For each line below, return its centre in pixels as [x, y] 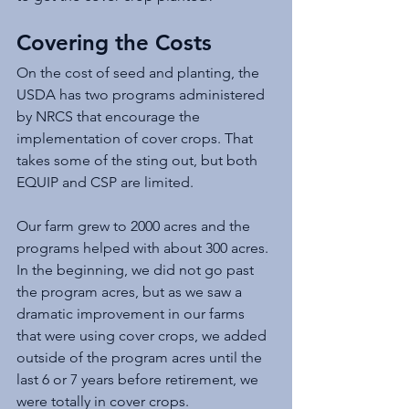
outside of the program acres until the [141, 357]
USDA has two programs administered [142, 94]
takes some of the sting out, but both [139, 160]
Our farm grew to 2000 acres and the [135, 225]
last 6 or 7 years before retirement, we [139, 379]
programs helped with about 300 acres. [144, 247]
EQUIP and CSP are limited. [107, 182]
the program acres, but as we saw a [131, 291]
